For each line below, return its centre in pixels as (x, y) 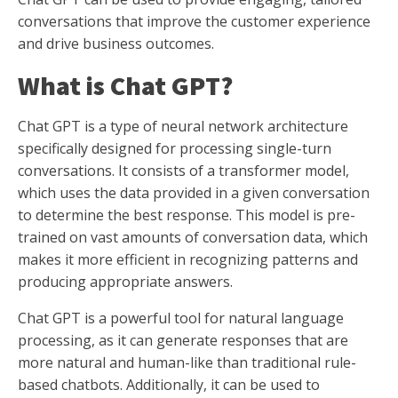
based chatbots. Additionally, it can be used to (169, 385)
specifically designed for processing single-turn (175, 149)
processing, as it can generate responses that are (183, 341)
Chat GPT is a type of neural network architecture (183, 127)
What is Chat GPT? (125, 86)
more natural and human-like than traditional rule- (187, 363)
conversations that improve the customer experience (194, 22)
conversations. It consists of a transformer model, (183, 171)
